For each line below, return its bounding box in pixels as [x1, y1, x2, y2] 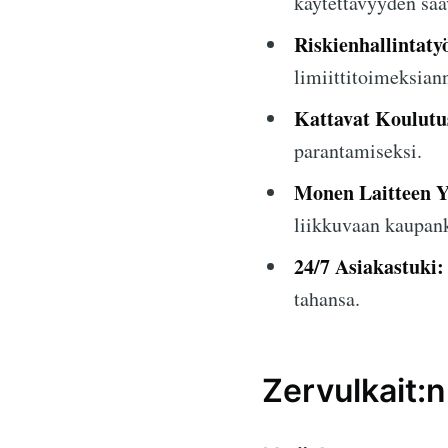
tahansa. [294, 285, 360, 313]
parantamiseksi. [294, 137, 422, 165]
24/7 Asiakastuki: [294, 252, 444, 282]
